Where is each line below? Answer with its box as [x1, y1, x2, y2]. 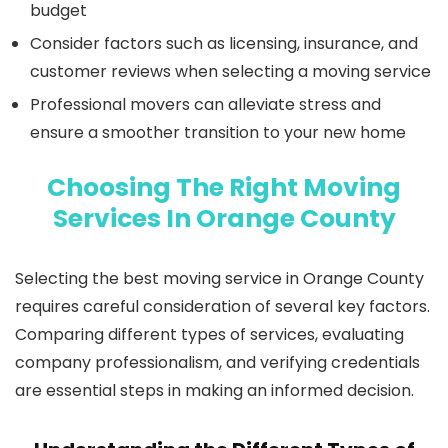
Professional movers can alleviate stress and [30, 93, 381, 117]
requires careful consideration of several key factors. [15, 295, 430, 319]
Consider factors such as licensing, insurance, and [30, 32, 418, 56]
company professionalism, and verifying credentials [15, 351, 420, 375]
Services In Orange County [52, 201, 396, 237]
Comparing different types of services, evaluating [15, 323, 404, 347]
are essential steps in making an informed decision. [15, 379, 414, 403]
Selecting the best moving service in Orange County [15, 267, 424, 291]
